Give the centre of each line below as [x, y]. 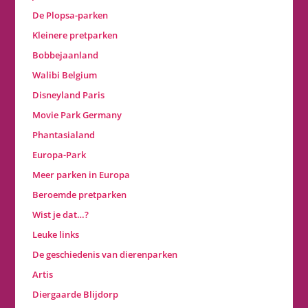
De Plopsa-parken [70, 15]
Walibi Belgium [65, 75]
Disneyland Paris [69, 95]
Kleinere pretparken [75, 35]
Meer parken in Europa [81, 175]
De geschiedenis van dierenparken [105, 255]
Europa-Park [59, 155]
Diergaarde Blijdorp [76, 295]
